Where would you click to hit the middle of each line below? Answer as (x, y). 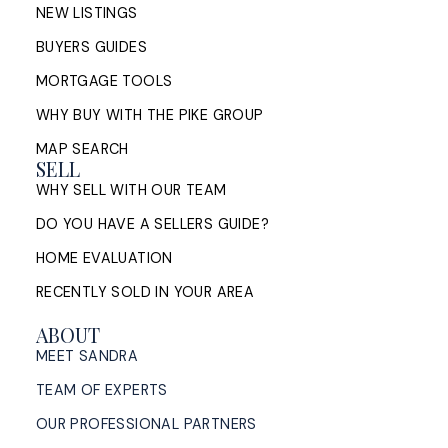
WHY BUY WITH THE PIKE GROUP (149, 114)
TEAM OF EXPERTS (101, 390)
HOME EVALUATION (104, 257)
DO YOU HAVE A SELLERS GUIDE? (152, 223)
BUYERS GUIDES (91, 46)
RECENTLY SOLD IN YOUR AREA (145, 291)
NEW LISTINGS (86, 12)
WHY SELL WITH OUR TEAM (131, 189)
